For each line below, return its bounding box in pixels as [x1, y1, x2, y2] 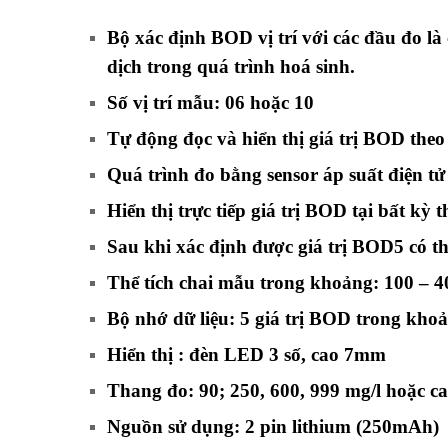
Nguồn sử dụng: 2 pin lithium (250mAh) [107, 415, 439, 437]
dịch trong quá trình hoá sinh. [107, 55, 360, 77]
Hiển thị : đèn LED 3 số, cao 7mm [107, 343, 386, 365]
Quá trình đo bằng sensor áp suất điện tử [107, 163, 445, 185]
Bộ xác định [107, 26, 211, 48]
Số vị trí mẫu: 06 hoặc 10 [107, 91, 314, 113]
